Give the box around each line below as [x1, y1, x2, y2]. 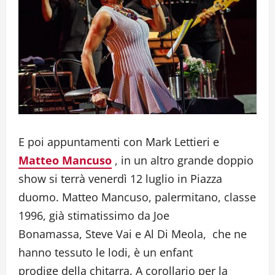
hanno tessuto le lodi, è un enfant [18, 245, 193, 260]
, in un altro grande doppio [112, 153, 254, 168]
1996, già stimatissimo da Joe [18, 208, 169, 223]
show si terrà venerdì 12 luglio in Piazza [18, 171, 222, 187]
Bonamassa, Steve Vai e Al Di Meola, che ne [18, 227, 247, 242]
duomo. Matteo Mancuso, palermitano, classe [18, 190, 256, 205]
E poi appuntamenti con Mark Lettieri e [18, 134, 219, 150]
